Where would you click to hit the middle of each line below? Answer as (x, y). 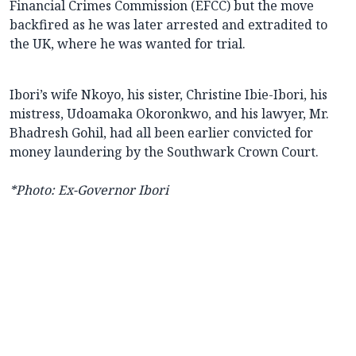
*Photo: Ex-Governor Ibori (89, 190)
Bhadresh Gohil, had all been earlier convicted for (161, 133)
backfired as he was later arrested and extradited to (168, 25)
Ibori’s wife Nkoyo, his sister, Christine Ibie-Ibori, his (168, 95)
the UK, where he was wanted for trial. (128, 44)
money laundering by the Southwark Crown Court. (164, 152)
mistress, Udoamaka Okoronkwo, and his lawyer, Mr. (169, 114)
